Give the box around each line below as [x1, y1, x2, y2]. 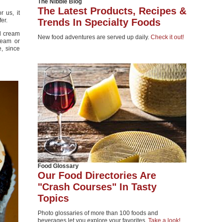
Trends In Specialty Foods [38, 17, 161, 28]
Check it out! [151, 34, 184, 41]
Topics [38, 193, 69, 204]
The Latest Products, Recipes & [38, 5, 186, 16]
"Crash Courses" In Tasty [38, 181, 157, 192]
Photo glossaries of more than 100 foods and [38, 210, 158, 217]
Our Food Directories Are [38, 170, 156, 181]
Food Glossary [38, 163, 79, 169]
